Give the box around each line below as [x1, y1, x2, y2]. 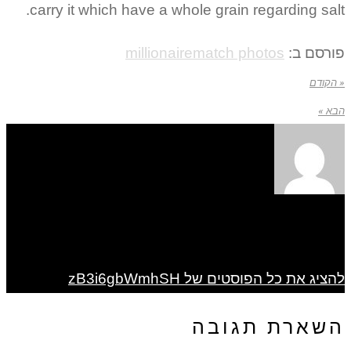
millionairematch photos [125, 45, 284, 62]
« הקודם [309, 77, 345, 89]
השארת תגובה [192, 315, 345, 338]
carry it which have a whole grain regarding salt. [30, 2, 345, 19]
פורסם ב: [284, 45, 345, 62]
